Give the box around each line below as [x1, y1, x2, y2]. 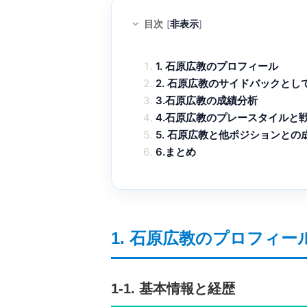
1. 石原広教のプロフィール [156, 59, 278, 73]
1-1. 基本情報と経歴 [111, 280, 235, 296]
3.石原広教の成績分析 [156, 93, 258, 107]
